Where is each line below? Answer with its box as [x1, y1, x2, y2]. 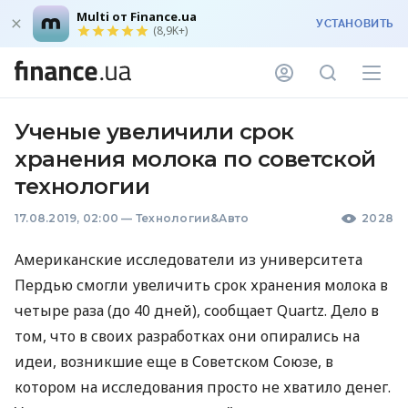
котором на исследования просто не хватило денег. [15, 377, 391, 397]
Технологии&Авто [135, 211, 250, 225]
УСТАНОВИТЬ [316, 17, 393, 30]
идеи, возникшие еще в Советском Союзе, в [15, 352, 333, 372]
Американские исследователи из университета [15, 250, 362, 270]
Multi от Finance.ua [76, 8, 197, 25]
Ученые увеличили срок [15, 118, 294, 145]
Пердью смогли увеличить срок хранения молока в [15, 275, 388, 295]
